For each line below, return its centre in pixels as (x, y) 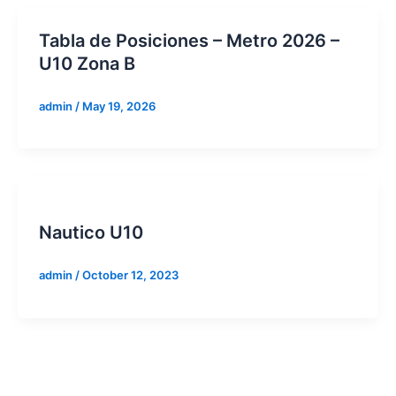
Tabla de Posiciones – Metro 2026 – (189, 40)
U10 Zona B (87, 63)
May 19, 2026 (119, 106)
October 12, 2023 (130, 275)
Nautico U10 (91, 233)
